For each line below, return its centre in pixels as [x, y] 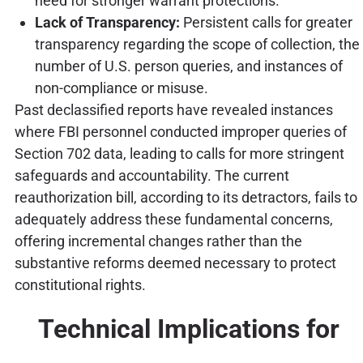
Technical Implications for [188, 329]
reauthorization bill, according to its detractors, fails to [186, 198]
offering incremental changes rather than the [158, 241]
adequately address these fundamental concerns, [173, 220]
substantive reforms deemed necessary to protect [175, 263]
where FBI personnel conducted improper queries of [180, 132]
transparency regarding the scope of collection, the [197, 45]
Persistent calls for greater [266, 23]
